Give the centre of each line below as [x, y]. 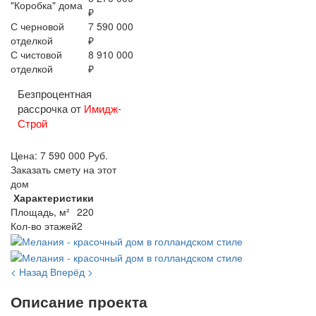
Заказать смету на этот [63, 170]
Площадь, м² [40, 212]
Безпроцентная [55, 94]
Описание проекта [79, 302]
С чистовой [36, 55]
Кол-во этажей [44, 226]
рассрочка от [51, 109]
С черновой [37, 26]
